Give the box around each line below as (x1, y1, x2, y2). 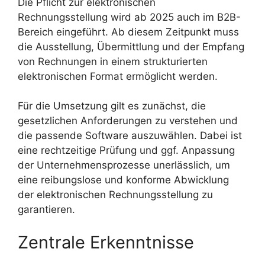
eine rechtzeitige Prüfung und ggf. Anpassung (18, 144, 235, 157)
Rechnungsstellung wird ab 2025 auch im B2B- (18, 11, 241, 23)
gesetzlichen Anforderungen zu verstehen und (18, 115, 238, 127)
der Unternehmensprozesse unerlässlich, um (18, 159, 230, 172)
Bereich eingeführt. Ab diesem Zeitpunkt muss (18, 25, 239, 38)
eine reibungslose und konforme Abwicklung (18, 174, 229, 186)
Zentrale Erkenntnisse (18, 231, 194, 253)
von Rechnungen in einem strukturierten (18, 55, 208, 67)
